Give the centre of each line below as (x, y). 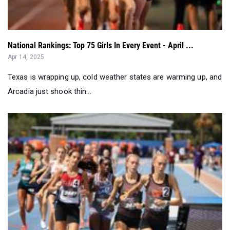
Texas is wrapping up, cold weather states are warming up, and (115, 77)
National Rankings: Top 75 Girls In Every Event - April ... (101, 46)
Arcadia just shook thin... (50, 92)
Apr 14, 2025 (26, 57)
